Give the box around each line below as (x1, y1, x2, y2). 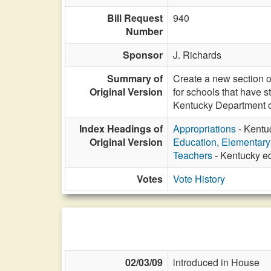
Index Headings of (79, 122, 163, 135)
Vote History (173, 172, 225, 186)
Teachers (173, 148, 212, 162)
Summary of (107, 71, 163, 85)
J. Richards (173, 48, 221, 62)
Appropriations (173, 122, 236, 135)
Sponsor (123, 48, 163, 62)
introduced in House (173, 255, 260, 269)
